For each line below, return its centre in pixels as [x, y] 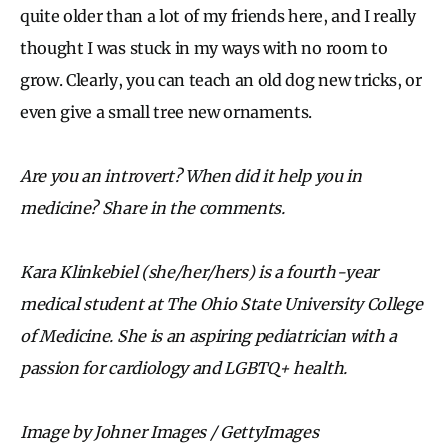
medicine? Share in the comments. [152, 207]
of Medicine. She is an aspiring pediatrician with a [208, 335]
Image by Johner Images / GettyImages [169, 431]
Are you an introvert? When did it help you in [191, 175]
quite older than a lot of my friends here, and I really [218, 15]
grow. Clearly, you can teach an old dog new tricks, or [221, 79]
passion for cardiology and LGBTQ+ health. [183, 367]
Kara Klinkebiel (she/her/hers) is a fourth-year [199, 271]
